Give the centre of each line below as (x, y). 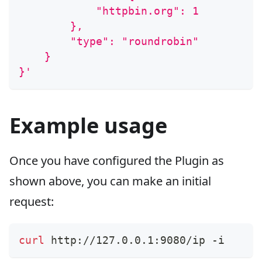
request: (32, 202)
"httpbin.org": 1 (109, 11)
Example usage (88, 126)
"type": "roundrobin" (109, 42)
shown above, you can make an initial (110, 181)
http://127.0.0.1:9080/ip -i (135, 240)
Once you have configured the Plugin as (117, 161)
